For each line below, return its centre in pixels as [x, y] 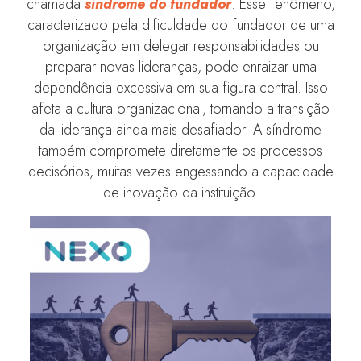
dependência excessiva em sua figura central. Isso [180, 87]
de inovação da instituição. [180, 192]
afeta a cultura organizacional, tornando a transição [180, 108]
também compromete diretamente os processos [180, 150]
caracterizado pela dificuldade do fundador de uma [180, 25]
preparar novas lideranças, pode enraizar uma [180, 66]
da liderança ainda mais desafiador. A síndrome [180, 129]
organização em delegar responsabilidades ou [180, 46]
